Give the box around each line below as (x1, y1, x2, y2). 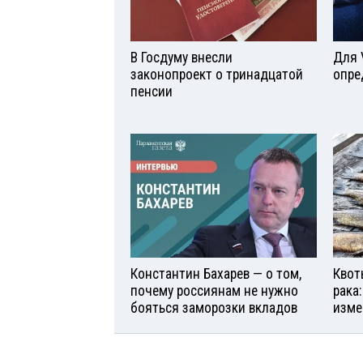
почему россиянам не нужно (130, 282, 298, 299)
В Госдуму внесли (130, 49, 233, 66)
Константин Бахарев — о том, (130, 265, 301, 282)
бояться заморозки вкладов (130, 299, 297, 316)
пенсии (130, 83, 173, 100)
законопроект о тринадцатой (130, 66, 303, 83)
